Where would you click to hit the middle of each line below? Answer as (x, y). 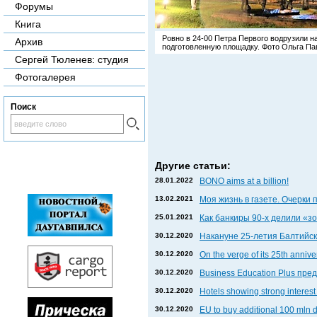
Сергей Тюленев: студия (72, 59)
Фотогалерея (45, 77)
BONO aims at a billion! (244, 181)
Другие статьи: (193, 165)
